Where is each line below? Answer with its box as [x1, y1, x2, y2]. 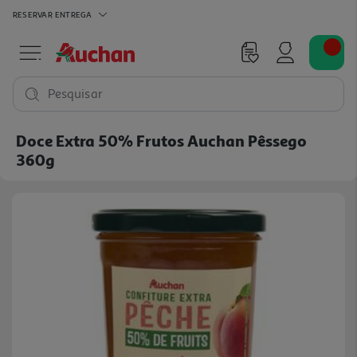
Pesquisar [48, 86, 103, 102]
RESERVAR [13, 9, 53, 19]
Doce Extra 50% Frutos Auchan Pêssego [16, 131, 307, 150]
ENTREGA [54, 9, 92, 19]
